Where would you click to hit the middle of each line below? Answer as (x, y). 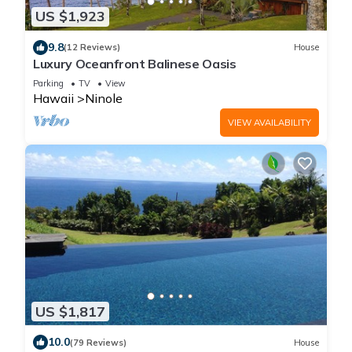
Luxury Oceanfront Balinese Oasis (135, 63)
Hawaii (53, 98)
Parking (48, 83)
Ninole (104, 98)
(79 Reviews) (98, 342)
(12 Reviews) (92, 48)
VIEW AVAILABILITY (269, 122)
